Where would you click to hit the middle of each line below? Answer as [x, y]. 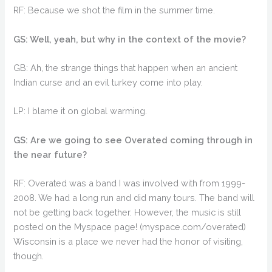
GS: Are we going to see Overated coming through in [133, 140]
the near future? [50, 154]
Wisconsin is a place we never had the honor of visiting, [128, 241]
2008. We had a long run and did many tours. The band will [134, 197]
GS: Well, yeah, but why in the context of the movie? [130, 39]
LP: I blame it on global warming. [80, 111]
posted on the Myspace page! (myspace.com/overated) [130, 226]
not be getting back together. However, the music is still [127, 212]
